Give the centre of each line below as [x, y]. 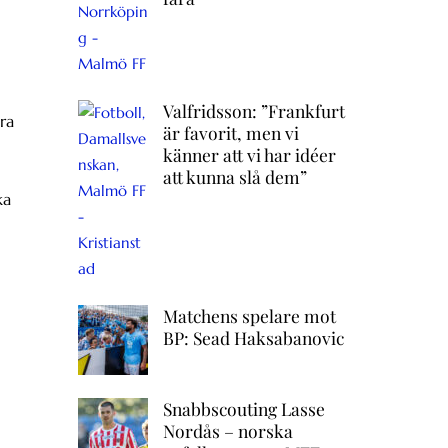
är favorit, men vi [230, 133]
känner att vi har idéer [249, 155]
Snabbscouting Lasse [243, 408]
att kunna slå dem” [234, 177]
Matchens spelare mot [249, 315]
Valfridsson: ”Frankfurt [253, 111]
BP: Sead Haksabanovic [253, 337]
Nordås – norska [227, 430]
